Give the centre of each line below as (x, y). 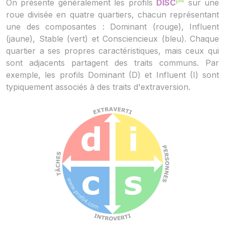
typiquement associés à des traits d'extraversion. (98, 87)
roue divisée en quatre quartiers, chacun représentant (113, 15)
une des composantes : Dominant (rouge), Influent (113, 27)
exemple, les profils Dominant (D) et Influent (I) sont (113, 75)
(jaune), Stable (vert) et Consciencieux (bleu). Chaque (113, 39)
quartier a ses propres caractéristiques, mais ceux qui (113, 51)
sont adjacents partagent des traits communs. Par (113, 63)
